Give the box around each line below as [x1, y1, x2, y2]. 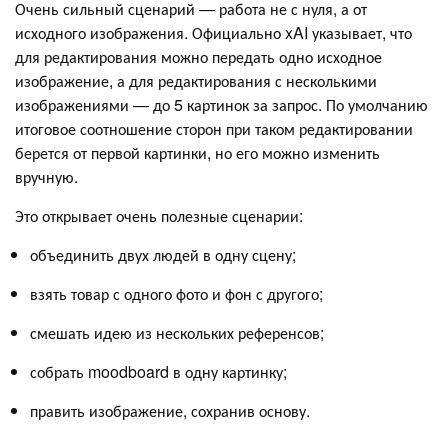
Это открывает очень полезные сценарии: [15, 203, 303, 227]
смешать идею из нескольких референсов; [30, 320, 324, 344]
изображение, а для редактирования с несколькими [15, 68, 377, 92]
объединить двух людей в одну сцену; [30, 242, 296, 266]
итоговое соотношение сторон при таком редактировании [15, 116, 413, 140]
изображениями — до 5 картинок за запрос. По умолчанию [15, 92, 428, 116]
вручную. [15, 164, 82, 188]
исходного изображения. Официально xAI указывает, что [15, 20, 412, 44]
